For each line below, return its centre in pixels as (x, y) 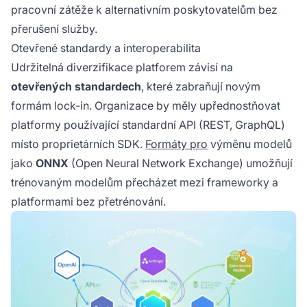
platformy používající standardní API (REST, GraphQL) (148, 125)
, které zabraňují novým (201, 87)
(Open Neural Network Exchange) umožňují (181, 163)
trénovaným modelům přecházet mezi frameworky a (145, 183)
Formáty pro (176, 144)
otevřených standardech (76, 87)
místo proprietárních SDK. (78, 144)
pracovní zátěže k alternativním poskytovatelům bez (144, 10)
